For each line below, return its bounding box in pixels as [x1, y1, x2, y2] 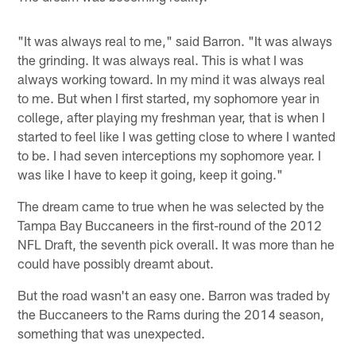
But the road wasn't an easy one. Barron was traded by [17, 287, 331, 304]
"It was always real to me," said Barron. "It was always [17, 33, 333, 49]
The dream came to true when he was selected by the [17, 198, 325, 215]
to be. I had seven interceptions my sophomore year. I [17, 147, 322, 164]
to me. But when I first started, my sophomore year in [17, 90, 320, 106]
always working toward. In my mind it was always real [17, 71, 326, 87]
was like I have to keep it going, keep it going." [17, 166, 284, 183]
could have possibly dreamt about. [17, 255, 215, 272]
